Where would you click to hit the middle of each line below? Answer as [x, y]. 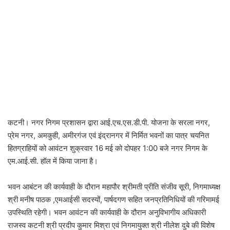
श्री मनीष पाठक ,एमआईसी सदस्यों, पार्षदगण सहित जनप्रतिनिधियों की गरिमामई [113, 200]
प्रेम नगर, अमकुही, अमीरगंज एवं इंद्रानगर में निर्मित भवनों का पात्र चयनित [108, 136]
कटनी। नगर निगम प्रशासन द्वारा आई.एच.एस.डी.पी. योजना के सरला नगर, [109, 123]
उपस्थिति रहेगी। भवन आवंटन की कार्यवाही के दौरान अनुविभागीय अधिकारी [107, 213]
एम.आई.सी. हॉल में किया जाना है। [53, 161]
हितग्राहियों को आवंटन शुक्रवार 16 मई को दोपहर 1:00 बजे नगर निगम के [108, 148]
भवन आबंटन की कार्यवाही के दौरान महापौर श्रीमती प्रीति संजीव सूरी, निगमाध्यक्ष [114, 187]
